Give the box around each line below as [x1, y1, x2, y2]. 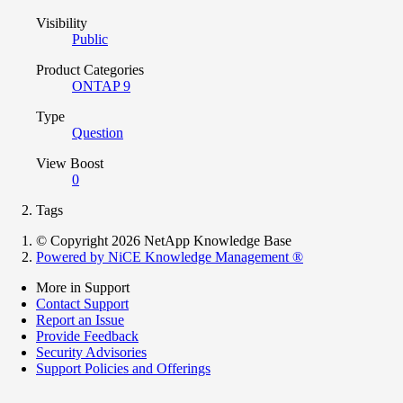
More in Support [36, 280, 130, 296]
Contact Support [36, 296, 129, 312]
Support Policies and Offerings [36, 361, 210, 377]
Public [72, 31, 108, 48]
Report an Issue [36, 312, 124, 328]
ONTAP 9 [72, 78, 130, 94]
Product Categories [36, 62, 144, 78]
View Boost [36, 156, 103, 172]
